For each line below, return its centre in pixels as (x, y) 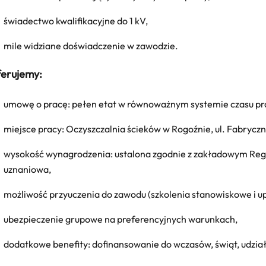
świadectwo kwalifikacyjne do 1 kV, (76, 20)
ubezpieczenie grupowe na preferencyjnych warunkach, (121, 219)
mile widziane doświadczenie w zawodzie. (91, 45)
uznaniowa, (27, 169)
